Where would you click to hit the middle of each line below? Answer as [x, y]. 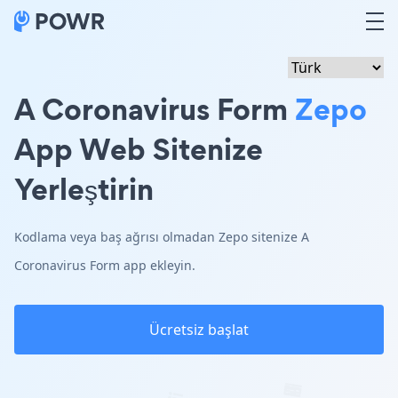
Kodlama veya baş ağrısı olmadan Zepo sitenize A [162, 237]
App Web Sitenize [139, 149]
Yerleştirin [84, 189]
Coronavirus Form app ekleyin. [105, 265]
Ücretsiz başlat [199, 330]
